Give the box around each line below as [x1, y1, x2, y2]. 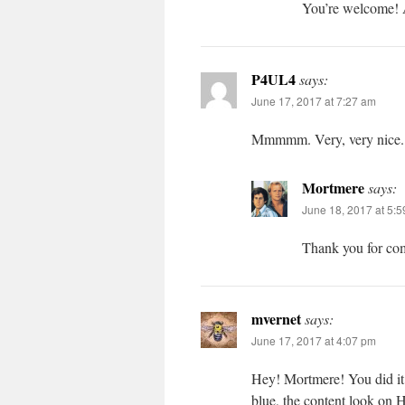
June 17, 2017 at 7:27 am [251, 93, 376, 109]
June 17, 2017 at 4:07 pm [251, 333, 376, 349]
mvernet [251, 308, 301, 330]
